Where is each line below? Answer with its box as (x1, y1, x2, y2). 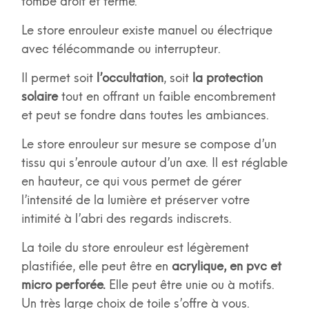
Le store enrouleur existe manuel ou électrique (21, 23, 272, 39)
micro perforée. (21, 277, 109, 293)
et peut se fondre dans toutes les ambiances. (21, 108, 269, 123)
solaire (21, 89, 58, 105)
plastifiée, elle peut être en (21, 259, 168, 275)
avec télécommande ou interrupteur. (21, 41, 221, 57)
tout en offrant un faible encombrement (57, 89, 276, 105)
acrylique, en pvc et (168, 259, 281, 275)
